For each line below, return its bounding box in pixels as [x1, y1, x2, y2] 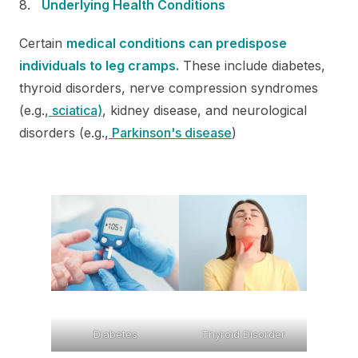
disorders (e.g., [19, 124, 109, 141]
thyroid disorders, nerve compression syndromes [19, 79, 318, 96]
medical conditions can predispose [66, 34, 287, 51]
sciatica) [49, 101, 102, 118]
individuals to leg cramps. [19, 57, 179, 74]
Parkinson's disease [109, 124, 232, 141]
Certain [19, 34, 66, 51]
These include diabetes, [179, 57, 325, 74]
